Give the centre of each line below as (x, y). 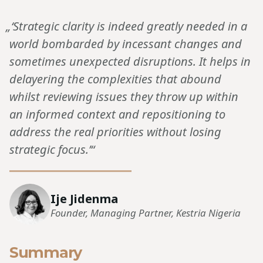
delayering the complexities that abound (115, 79)
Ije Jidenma (84, 198)
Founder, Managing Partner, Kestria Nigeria (146, 213)
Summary (46, 252)
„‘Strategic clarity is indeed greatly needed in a (127, 26)
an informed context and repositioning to (117, 114)
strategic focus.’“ (52, 149)
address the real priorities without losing (115, 131)
